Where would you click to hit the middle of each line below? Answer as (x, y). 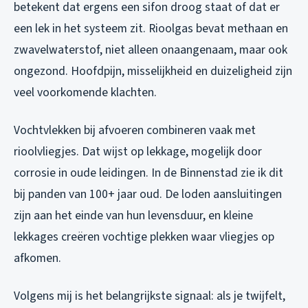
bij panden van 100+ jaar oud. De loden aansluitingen (148, 194)
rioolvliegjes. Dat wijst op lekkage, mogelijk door (138, 151)
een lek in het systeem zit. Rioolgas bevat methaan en (151, 28)
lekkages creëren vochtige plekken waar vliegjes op (144, 236)
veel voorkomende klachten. (85, 92)
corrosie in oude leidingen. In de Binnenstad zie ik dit (148, 173)
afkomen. (37, 258)
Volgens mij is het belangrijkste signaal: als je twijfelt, (150, 296)
